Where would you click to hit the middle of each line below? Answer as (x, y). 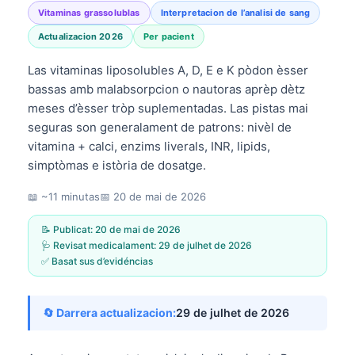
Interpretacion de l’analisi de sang (235, 12)
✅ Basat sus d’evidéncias (97, 261)
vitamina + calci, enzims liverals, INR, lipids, (149, 146)
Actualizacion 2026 (80, 36)
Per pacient (168, 36)
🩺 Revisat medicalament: (100, 245)
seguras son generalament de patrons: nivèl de (160, 127)
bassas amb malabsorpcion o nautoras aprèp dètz (166, 89)
